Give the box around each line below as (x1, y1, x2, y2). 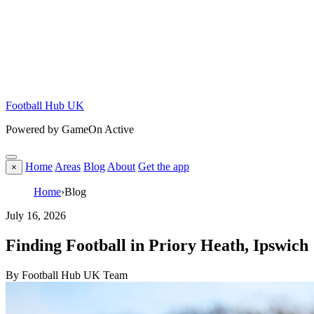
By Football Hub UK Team (6, 268, 128, 281)
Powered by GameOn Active (6, 123, 134, 135)
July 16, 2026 (6, 210, 66, 221)
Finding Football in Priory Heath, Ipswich (6, 235, 308, 254)
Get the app (138, 161, 189, 172)
